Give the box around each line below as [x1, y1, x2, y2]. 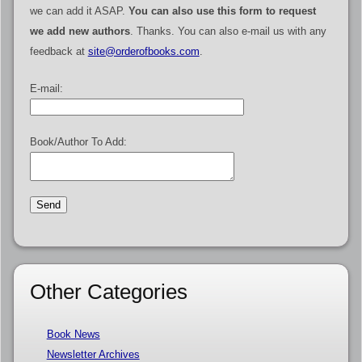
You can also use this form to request [128, 5, 316, 18]
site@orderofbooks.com [87, 45, 200, 58]
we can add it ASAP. [29, 5, 128, 18]
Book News [46, 327, 100, 340]
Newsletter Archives [46, 347, 140, 360]
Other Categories [29, 280, 187, 305]
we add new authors [29, 25, 130, 38]
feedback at [29, 45, 88, 58]
